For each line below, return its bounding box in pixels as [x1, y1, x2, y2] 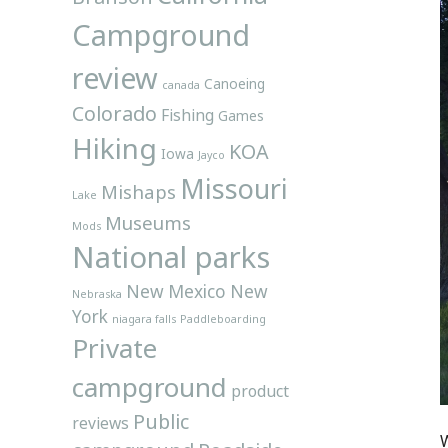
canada [162, 77, 200, 92]
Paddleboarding [180, 311, 266, 326]
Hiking [72, 128, 157, 167]
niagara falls [112, 311, 176, 326]
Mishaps [101, 178, 176, 204]
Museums [105, 209, 191, 235]
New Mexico [126, 279, 226, 303]
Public [133, 407, 189, 435]
